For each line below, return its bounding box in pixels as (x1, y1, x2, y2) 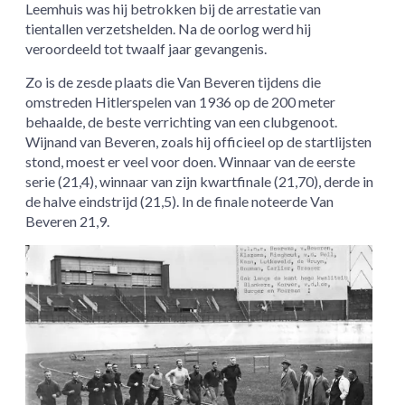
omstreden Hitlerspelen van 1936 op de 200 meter (25, 93, 336, 111)
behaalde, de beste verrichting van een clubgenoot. (25, 113, 338, 131)
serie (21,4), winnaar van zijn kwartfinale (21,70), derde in (25, 173, 374, 191)
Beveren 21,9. (25, 212, 110, 231)
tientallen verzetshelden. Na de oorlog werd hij (25, 20, 312, 38)
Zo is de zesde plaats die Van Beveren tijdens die (25, 73, 322, 91)
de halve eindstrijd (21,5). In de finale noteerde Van (25, 193, 334, 211)
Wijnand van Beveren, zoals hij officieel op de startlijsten (25, 133, 372, 151)
